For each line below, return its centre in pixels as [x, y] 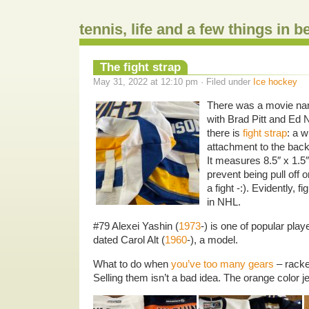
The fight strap [140, 67]
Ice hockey [275, 81]
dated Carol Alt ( [129, 239]
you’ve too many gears [222, 263]
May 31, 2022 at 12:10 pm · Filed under [173, 81]
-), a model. [212, 239]
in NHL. [224, 201]
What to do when [132, 263]
